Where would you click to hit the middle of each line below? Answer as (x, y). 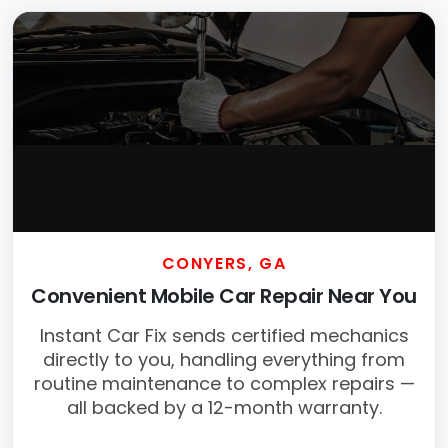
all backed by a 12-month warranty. (224, 408)
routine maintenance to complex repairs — (224, 384)
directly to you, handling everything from (224, 360)
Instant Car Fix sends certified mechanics (224, 336)
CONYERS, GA (224, 264)
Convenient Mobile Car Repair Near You (224, 296)
